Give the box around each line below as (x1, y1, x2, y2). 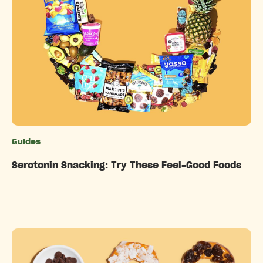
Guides (12, 138, 41, 147)
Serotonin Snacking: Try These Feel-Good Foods (12, 161, 241, 171)
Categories (131, 138, 190, 149)
